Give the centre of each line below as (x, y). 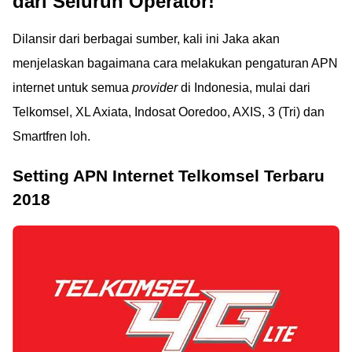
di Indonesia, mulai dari (244, 87)
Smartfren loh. (51, 136)
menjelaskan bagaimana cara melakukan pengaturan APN (175, 63)
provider (155, 87)
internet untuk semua (72, 87)
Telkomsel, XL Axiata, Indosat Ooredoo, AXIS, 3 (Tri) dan (169, 112)
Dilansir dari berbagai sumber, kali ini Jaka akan (146, 38)
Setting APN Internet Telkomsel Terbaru (169, 175)
